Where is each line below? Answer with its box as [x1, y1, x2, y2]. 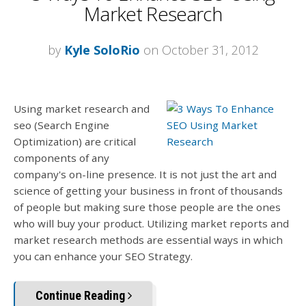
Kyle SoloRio [64, 41, 140, 58]
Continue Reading [36, 288, 128, 303]
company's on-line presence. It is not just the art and [14, 167, 277, 181]
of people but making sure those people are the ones [14, 199, 281, 214]
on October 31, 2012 [139, 41, 259, 58]
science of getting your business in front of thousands [14, 183, 283, 197]
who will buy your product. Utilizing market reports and [14, 216, 289, 230]
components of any [14, 150, 109, 165]
